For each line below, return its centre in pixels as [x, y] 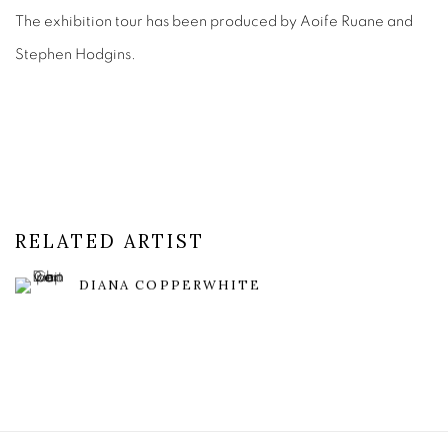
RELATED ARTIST [110, 241]
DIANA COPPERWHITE [170, 285]
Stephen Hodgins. [77, 54]
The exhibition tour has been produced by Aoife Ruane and [214, 21]
